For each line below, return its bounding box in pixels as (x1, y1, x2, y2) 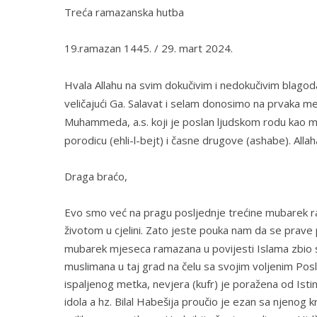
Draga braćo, (64, 169, 127, 184)
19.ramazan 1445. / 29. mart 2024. (64, 41, 233, 56)
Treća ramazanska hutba (64, 5, 184, 20)
